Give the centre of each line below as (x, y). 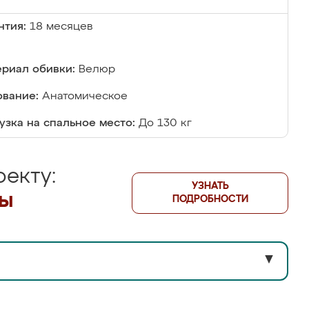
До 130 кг (165, 123)
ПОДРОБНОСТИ (210, 199)
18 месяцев (61, 27)
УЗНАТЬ (210, 186)
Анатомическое (85, 97)
